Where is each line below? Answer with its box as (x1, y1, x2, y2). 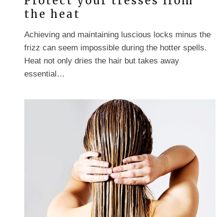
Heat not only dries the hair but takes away (24, 56, 179, 65)
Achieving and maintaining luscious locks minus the (24, 30, 211, 39)
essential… (24, 69, 65, 78)
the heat (24, 7, 80, 21)
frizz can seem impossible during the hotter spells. (24, 43, 207, 52)
